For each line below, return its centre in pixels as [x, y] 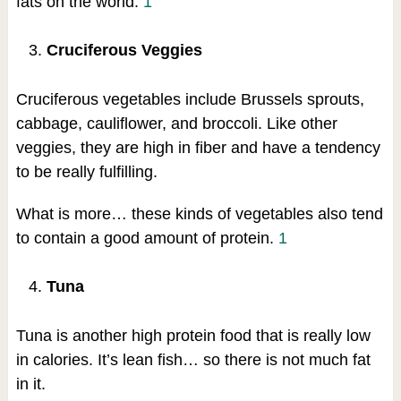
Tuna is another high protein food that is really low [193, 336]
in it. [30, 384]
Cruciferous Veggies [124, 50]
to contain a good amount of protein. [147, 238]
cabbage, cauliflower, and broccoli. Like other [176, 123]
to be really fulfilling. [86, 171]
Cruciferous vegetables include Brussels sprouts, [190, 99]
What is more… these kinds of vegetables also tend [199, 213]
